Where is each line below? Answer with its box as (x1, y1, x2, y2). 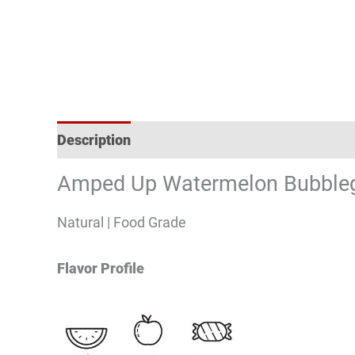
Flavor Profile (57, 260, 144, 277)
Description (57, 132, 131, 149)
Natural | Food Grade (57, 214, 186, 231)
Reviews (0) (148, 132, 223, 149)
